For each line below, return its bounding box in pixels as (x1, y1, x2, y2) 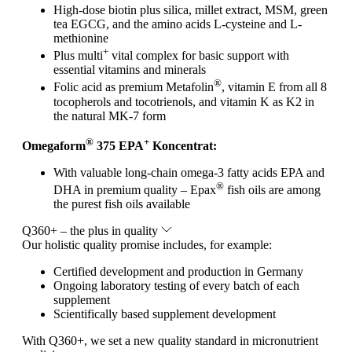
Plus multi (53, 49, 103, 63)
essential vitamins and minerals (53, 63, 206, 77)
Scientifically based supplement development (53, 307, 276, 321)
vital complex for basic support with (108, 49, 289, 63)
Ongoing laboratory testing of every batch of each (53, 279, 299, 293)
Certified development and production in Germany (53, 265, 303, 279)
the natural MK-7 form (53, 108, 166, 123)
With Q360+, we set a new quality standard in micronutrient (22, 334, 318, 348)
